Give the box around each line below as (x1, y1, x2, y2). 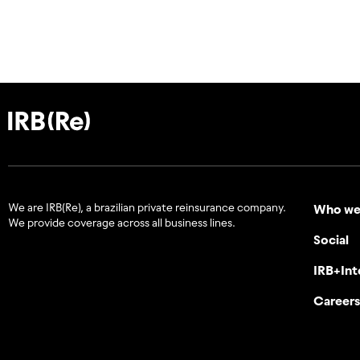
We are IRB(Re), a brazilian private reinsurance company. (8, 200, 286, 214)
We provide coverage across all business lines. (8, 215, 235, 229)
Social (313, 231, 349, 247)
